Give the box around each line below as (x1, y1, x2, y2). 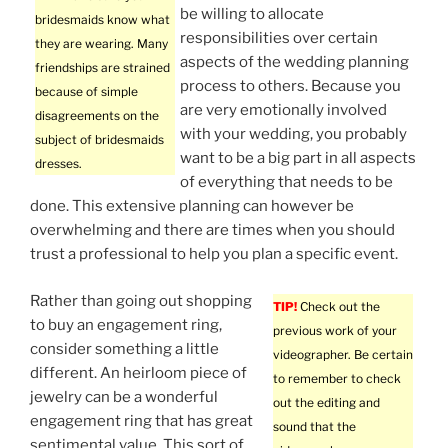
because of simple (35, 84, 138, 100)
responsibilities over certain (180, 29, 378, 48)
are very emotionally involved (180, 101, 387, 120)
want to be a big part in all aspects (180, 149, 416, 168)
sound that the (273, 418, 356, 434)
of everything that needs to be (180, 173, 393, 192)
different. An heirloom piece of (30, 363, 247, 382)
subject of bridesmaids (35, 132, 164, 148)
